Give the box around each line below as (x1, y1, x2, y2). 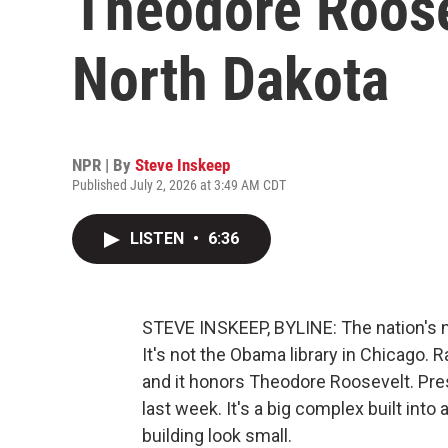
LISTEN (130, 229, 188, 248)
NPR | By (72, 155, 135, 175)
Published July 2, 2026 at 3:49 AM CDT (72, 177, 286, 193)
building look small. (142, 425, 292, 446)
